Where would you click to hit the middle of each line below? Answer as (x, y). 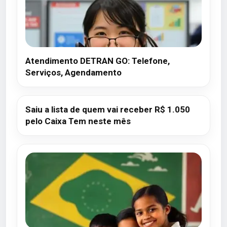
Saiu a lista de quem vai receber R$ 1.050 (108, 109)
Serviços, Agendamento (73, 72)
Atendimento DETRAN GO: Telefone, (98, 61)
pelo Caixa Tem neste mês (78, 121)
